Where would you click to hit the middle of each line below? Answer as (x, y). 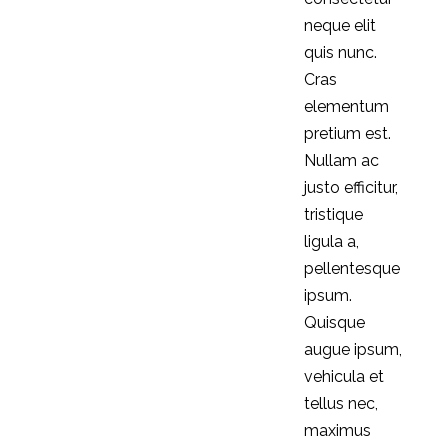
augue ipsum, (352, 349)
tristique (333, 214)
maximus (337, 430)
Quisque (334, 322)
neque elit (339, 25)
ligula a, (331, 241)
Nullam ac (341, 160)
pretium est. (347, 133)
